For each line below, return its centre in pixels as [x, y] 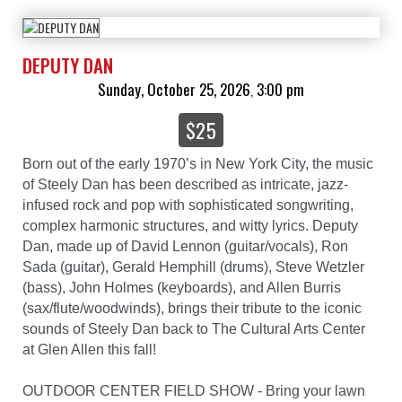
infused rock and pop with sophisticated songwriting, [188, 205]
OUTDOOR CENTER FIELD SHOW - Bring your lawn [194, 391]
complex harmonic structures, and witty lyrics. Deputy [190, 226]
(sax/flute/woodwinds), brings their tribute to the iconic [192, 309]
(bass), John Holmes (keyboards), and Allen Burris [182, 288]
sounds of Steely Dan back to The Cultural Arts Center [194, 329]
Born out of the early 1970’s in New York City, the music [198, 164]
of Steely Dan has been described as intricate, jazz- [185, 185]
